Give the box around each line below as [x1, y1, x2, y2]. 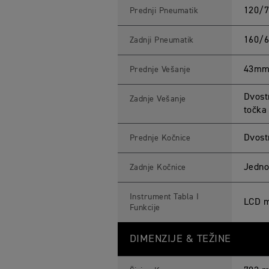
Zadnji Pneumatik [129, 36, 194, 44]
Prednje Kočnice [129, 134, 191, 142]
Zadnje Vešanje [129, 95, 186, 103]
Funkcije [129, 204, 160, 212]
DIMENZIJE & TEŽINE [129, 234, 231, 244]
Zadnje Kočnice [129, 163, 186, 172]
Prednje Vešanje [129, 65, 191, 74]
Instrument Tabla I [129, 193, 199, 201]
